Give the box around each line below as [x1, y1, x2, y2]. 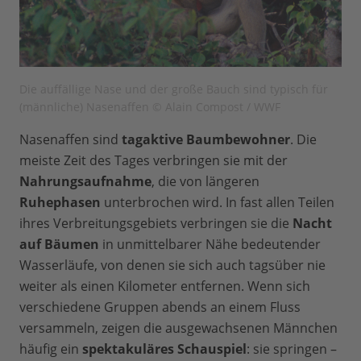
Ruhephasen [19, 193, 101, 212]
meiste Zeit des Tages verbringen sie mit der [19, 151, 288, 170]
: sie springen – [247, 340, 337, 359]
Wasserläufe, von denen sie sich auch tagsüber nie [19, 256, 326, 275]
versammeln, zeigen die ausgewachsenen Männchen [19, 319, 338, 338]
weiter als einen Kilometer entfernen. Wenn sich [19, 277, 310, 296]
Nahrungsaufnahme [19, 172, 151, 191]
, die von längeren [151, 172, 259, 191]
